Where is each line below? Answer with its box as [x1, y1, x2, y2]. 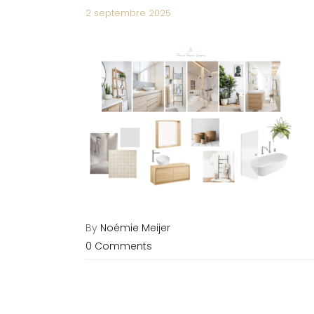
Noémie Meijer [100, 221, 170, 235]
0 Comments [86, 239, 152, 253]
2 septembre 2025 [86, 6, 171, 20]
